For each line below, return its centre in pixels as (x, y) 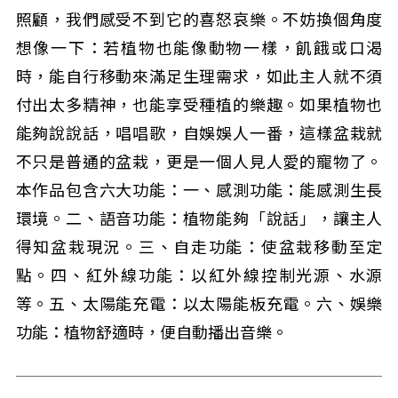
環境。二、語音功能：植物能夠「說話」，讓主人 (199, 219)
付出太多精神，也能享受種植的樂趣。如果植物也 (199, 105)
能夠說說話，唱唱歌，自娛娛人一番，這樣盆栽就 (199, 134)
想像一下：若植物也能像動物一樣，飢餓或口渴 (199, 48)
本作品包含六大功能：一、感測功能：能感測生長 (199, 191)
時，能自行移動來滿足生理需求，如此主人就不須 (199, 77)
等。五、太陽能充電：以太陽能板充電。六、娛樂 (199, 304)
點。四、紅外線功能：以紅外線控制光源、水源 (199, 276)
